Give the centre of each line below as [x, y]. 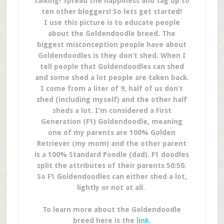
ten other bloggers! [77, 11]
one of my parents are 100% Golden [112, 132]
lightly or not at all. [112, 187]
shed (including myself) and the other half [112, 99]
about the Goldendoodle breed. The [112, 33]
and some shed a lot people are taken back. [112, 77]
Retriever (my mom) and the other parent [112, 143]
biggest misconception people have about [112, 44]
